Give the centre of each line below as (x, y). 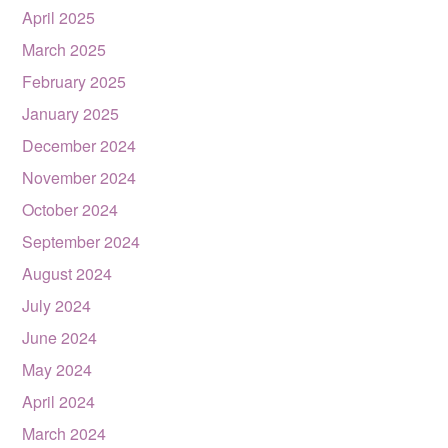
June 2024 (60, 337)
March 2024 (64, 433)
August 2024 (67, 273)
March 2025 (64, 49)
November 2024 (79, 177)
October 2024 (70, 209)
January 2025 (71, 113)
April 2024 (59, 401)
